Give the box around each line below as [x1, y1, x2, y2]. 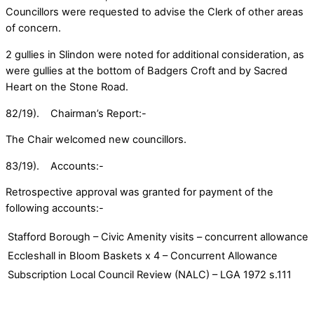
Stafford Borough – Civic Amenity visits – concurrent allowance [8, 230, 308, 243]
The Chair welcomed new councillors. [6, 133, 186, 146]
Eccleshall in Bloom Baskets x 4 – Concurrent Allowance [8, 249, 278, 262]
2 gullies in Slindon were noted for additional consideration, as [6, 48, 304, 61]
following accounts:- [6, 202, 104, 215]
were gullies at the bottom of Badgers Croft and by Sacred [6, 64, 287, 77]
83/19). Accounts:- [6, 159, 104, 172]
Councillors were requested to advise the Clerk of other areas [6, 6, 303, 19]
